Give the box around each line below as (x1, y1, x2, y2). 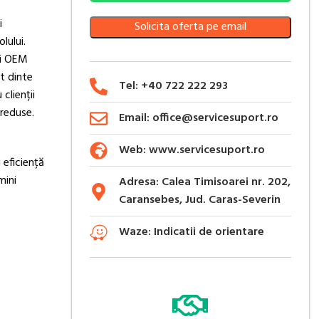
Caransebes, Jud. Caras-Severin (118, 191, 281, 210)
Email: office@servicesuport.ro (118, 109, 278, 128)
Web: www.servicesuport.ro (118, 141, 265, 160)
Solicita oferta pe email (134, 18, 246, 36)
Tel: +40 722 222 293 (118, 77, 228, 96)
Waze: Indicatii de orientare (118, 223, 264, 242)
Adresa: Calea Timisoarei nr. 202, (118, 173, 291, 192)
